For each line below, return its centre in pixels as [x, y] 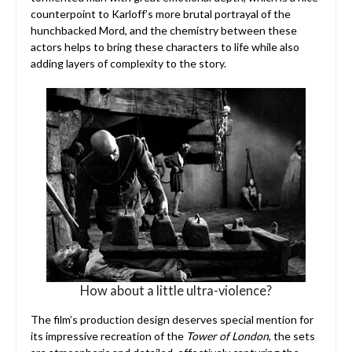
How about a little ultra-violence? [176, 290]
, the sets [291, 335]
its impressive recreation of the [108, 335]
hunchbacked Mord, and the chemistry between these [163, 31]
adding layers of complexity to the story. [128, 64]
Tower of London [227, 335]
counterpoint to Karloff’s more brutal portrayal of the [160, 14]
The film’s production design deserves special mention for [172, 319]
